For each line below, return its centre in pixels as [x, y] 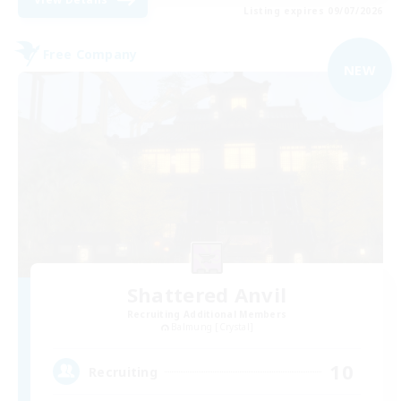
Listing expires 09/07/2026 [313, 11]
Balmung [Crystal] [213, 326]
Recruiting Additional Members [207, 314]
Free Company [90, 54]
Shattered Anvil [207, 294]
